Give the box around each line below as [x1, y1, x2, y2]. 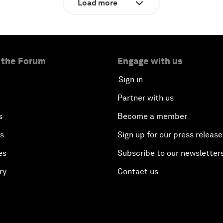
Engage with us [117, 55, 182, 66]
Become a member [117, 111, 187, 121]
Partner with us [117, 93, 174, 103]
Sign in [118, 74, 143, 84]
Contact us [117, 166, 158, 176]
